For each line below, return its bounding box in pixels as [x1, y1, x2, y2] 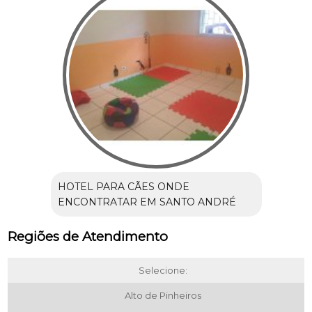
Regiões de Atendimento [8, 228, 169, 245]
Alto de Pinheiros [125, 290, 201, 302]
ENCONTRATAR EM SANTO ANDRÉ [57, 196, 236, 209]
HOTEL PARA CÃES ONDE [57, 180, 189, 194]
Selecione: [139, 265, 187, 276]
